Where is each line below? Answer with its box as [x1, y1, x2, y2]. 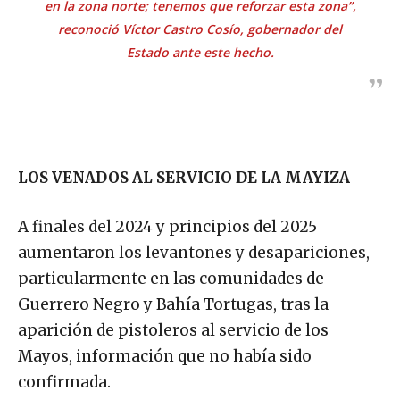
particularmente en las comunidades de [18, 268, 324, 288]
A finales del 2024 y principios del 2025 [18, 216, 317, 237]
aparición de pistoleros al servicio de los [18, 320, 329, 340]
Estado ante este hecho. [126, 43, 274, 61]
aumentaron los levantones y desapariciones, [18, 242, 370, 262]
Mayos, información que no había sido [18, 346, 312, 366]
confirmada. [18, 371, 111, 392]
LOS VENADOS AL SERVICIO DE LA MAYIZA [18, 167, 350, 187]
